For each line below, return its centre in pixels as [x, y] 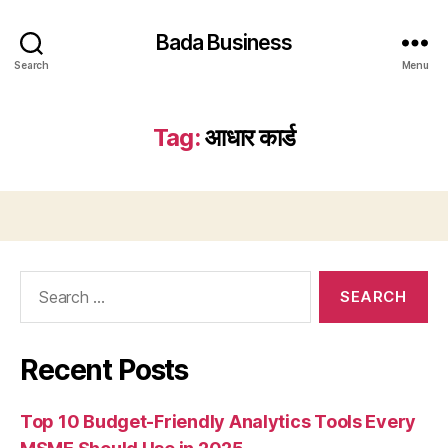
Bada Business [224, 42]
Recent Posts [104, 370]
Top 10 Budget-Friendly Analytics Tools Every [218, 421]
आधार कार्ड [250, 137]
